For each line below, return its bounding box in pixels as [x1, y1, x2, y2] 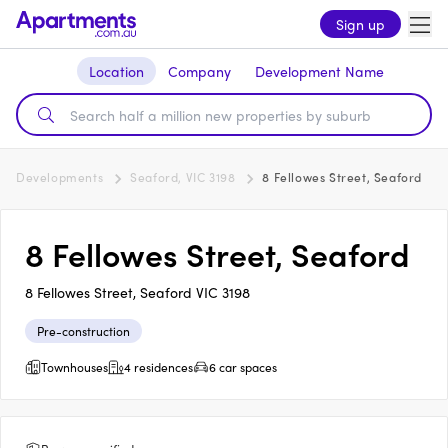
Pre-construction [37, 322, 130, 340]
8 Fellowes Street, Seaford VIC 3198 [25, 282, 250, 302]
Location [88, 61, 144, 81]
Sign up [336, 14, 385, 34]
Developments [16, 168, 104, 186]
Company [167, 61, 231, 81]
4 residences [124, 358, 193, 376]
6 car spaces [209, 358, 277, 376]
